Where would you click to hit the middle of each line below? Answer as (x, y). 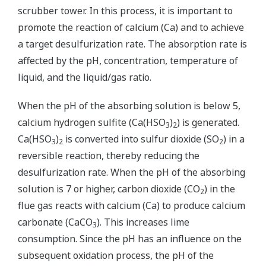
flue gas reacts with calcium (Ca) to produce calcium (132, 205)
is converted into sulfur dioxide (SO (141, 139)
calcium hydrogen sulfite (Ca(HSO (92, 122)
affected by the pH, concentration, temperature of (128, 61)
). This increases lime (143, 222)
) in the (220, 189)
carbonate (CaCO (55, 222)
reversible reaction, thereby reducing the (109, 156)
